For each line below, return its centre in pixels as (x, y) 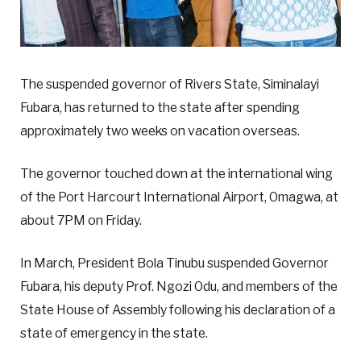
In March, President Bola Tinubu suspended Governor (174, 263)
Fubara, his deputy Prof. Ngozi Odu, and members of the (179, 287)
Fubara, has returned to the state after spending (160, 108)
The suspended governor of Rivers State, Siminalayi (170, 85)
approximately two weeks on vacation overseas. (160, 131)
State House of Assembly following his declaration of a (178, 310)
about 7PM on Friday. (81, 221)
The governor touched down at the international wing (176, 174)
